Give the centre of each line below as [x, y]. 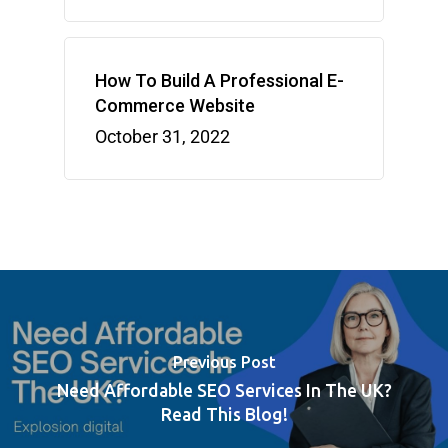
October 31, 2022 [162, 136]
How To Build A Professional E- [219, 80]
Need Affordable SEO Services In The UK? [224, 391]
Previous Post [224, 362]
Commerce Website [175, 105]
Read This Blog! [224, 415]
